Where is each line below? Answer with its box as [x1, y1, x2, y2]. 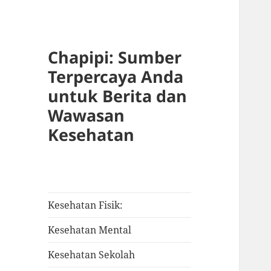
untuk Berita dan [48, 85, 188, 108]
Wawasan [48, 104, 125, 127]
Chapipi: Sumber [48, 46, 182, 69]
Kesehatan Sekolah [48, 248, 135, 262]
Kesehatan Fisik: [48, 198, 123, 212]
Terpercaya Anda [48, 65, 184, 88]
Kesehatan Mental [48, 223, 132, 237]
